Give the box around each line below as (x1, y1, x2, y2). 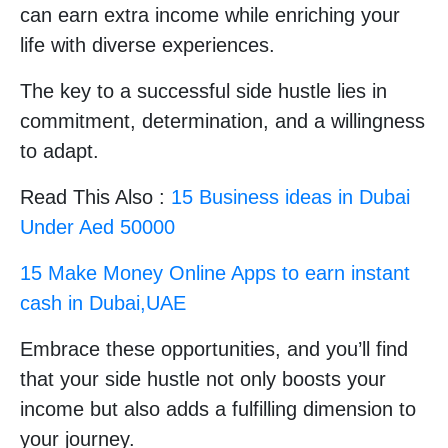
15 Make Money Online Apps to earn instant (20, 262, 410, 284)
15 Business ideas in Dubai (171, 186, 410, 208)
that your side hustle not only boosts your (20, 368, 386, 390)
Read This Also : (20, 186, 171, 208)
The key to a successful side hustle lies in (20, 80, 387, 102)
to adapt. (20, 140, 99, 162)
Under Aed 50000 (20, 216, 175, 238)
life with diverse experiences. (20, 34, 275, 56)
